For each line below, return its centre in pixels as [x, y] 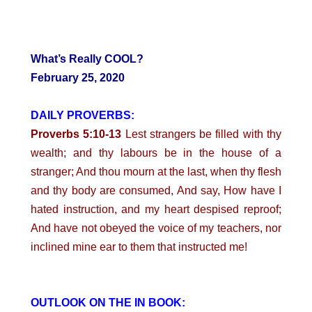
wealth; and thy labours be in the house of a [156, 153]
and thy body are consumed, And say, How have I [156, 190]
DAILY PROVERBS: [83, 115]
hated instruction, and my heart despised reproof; [156, 209]
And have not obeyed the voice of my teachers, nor [156, 228]
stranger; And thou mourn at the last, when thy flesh [156, 172]
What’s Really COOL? [87, 59]
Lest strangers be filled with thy [202, 134]
